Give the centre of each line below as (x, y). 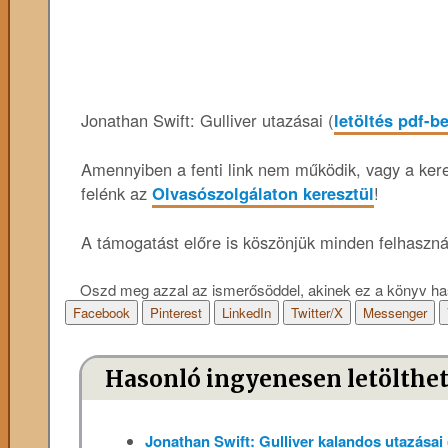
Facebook (101, 313)
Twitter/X (316, 313)
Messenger (394, 313)
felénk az (116, 193)
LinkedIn (246, 313)
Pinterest (175, 313)
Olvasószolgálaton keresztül (263, 193)
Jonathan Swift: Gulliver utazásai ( (207, 120)
